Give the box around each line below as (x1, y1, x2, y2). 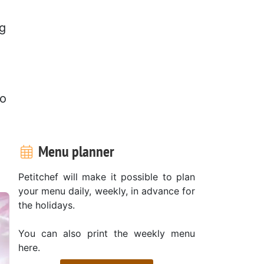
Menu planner (35, 141, 114, 161)
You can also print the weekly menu (18, 227, 195, 239)
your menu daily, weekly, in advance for (18, 184, 195, 197)
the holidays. (18, 199, 75, 211)
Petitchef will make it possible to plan (18, 170, 195, 183)
